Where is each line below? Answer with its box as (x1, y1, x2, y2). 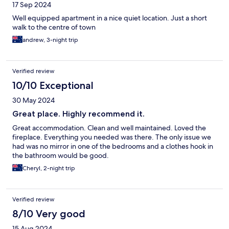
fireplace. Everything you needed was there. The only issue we (12, 132, 211, 142)
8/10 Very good (12, 208, 85, 220)
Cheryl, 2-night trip (22, 164, 75, 173)
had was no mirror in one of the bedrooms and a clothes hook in (12, 142, 213, 151)
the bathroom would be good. (12, 151, 109, 161)
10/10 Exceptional (12, 79, 94, 92)
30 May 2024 (12, 96, 55, 105)
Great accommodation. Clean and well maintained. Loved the (12, 123, 206, 133)
